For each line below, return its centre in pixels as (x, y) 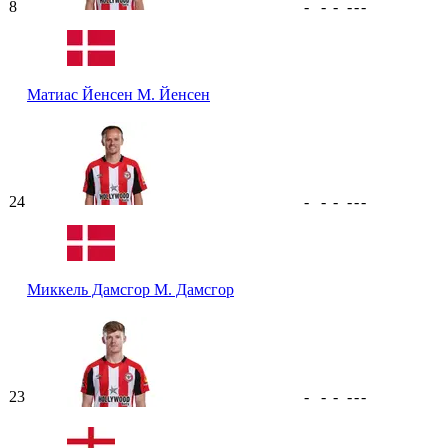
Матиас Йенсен (82, 94)
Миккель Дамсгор (90, 289)
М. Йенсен (173, 94)
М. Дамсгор (194, 289)
